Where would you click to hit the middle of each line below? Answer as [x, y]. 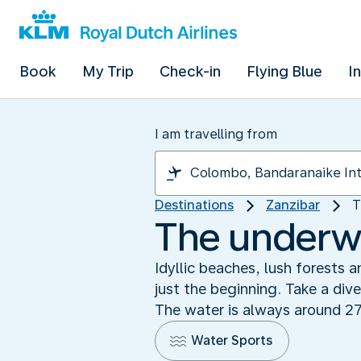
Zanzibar [293, 205]
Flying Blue [284, 71]
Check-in [190, 71]
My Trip [108, 71]
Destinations [194, 205]
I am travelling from [216, 134]
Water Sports [232, 340]
